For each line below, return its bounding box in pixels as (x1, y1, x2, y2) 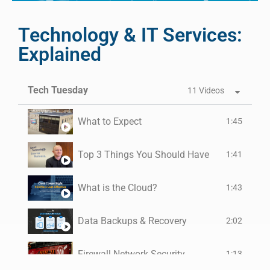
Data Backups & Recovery (78, 215, 187, 227)
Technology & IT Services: (18, 24, 242, 47)
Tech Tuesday (28, 84, 88, 96)
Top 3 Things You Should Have (78, 148, 209, 160)
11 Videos (187, 86, 224, 96)
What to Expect (78, 115, 142, 127)
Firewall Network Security (78, 248, 185, 260)
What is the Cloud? (78, 181, 157, 193)
